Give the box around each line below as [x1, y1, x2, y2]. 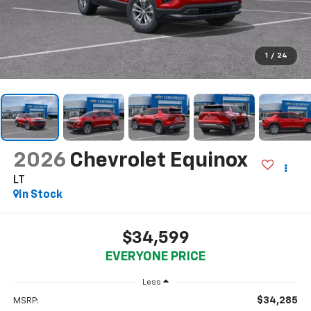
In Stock [18, 189, 62, 201]
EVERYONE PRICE [106, 251, 205, 264]
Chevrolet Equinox [69, 150, 247, 171]
